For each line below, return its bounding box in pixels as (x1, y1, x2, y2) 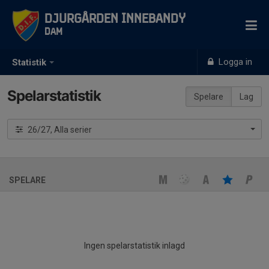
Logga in (216, 56, 253, 67)
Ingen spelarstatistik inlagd (84, 241, 185, 250)
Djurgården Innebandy (44, 13, 186, 25)
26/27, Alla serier (54, 125, 92, 135)
